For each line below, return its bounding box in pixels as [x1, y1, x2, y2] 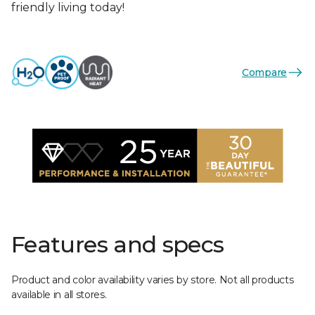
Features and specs [11, 231, 224, 258]
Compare [241, 65, 287, 79]
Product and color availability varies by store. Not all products [11, 274, 294, 286]
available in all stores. [11, 288, 107, 301]
